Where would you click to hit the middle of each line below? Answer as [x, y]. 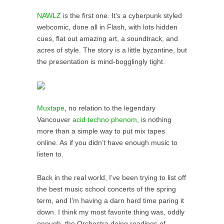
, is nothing [154, 120]
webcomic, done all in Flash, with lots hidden [107, 27]
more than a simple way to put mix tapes [101, 131]
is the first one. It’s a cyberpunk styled [121, 16]
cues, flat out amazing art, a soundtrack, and [107, 39]
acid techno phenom [105, 120]
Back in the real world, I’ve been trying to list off [111, 177]
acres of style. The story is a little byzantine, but [112, 50]
